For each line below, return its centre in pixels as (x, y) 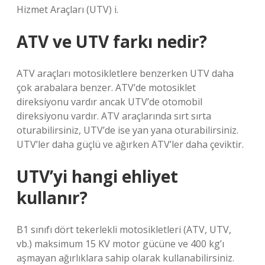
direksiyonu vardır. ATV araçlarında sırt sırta (114, 116)
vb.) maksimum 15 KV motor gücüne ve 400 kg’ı (120, 244)
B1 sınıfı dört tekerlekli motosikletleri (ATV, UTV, (124, 230)
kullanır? (52, 198)
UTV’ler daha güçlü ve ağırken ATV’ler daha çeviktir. (130, 144)
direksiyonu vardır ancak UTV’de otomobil (109, 102)
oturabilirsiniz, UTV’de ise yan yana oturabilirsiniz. (127, 130)
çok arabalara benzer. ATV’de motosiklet (106, 88)
